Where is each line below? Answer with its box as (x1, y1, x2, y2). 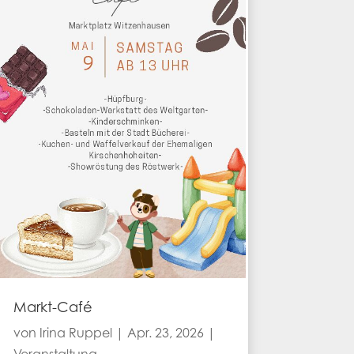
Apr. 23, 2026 (126, 328, 204, 341)
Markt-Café (13, 302, 92, 317)
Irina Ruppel (39, 328, 112, 341)
